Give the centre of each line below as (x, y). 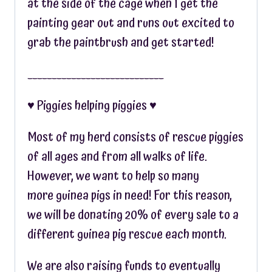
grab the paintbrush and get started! (121, 42)
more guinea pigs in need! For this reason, (130, 195)
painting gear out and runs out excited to (131, 23)
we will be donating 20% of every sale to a (133, 215)
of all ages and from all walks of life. (117, 157)
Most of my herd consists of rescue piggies (135, 137)
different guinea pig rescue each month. (127, 234)
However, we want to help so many (113, 176)
